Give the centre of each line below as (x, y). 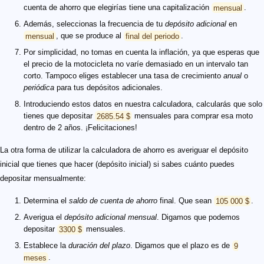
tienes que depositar (59, 116)
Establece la (46, 246)
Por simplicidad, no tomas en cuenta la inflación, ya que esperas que (141, 52)
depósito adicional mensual (110, 217)
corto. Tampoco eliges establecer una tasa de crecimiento (123, 76)
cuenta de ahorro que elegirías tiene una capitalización (118, 8)
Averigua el (44, 217)
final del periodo (152, 36)
